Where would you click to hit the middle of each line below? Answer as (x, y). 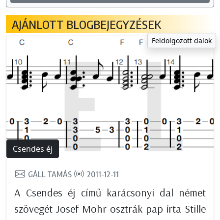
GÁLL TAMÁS (50, 174)
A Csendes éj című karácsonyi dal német (110, 193)
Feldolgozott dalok (182, 41)
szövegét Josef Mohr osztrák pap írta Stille (110, 209)
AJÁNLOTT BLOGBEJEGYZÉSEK (86, 24)
